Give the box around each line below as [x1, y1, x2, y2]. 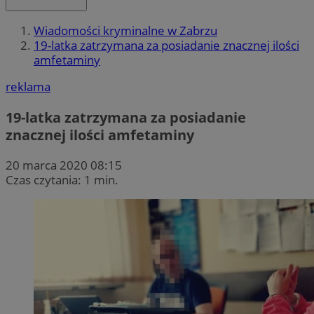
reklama [6, 78, 50, 95]
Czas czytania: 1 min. [6, 171, 118, 188]
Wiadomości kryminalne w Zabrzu [34, 22, 217, 39]
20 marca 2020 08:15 [6, 156, 122, 173]
